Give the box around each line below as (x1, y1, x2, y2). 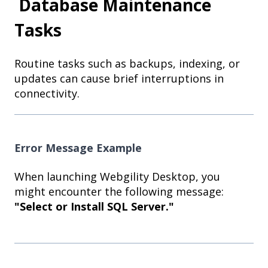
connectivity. (14, 86, 80, 100)
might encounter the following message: (14, 184, 224, 199)
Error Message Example (14, 140, 142, 155)
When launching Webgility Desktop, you (14, 169, 220, 184)
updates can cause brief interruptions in (14, 71, 224, 86)
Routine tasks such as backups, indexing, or (14, 56, 240, 71)
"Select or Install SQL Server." (14, 199, 174, 214)
